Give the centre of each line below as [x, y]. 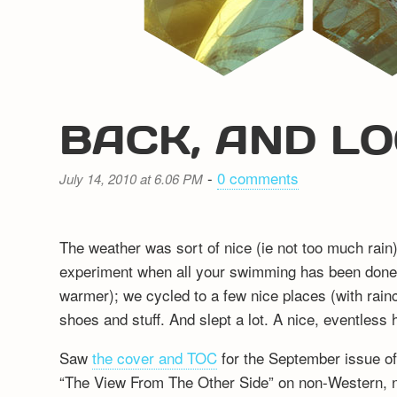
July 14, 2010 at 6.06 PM [132, 178]
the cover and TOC [155, 357]
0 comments [258, 177]
